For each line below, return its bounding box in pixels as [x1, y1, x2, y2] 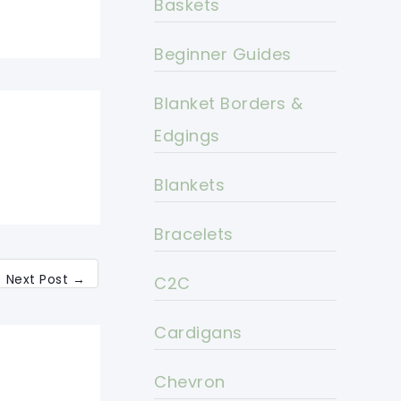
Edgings [154, 124, 220, 148]
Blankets [154, 174, 225, 197]
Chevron [154, 371, 226, 394]
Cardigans [154, 321, 243, 345]
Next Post [5, 270, 73, 289]
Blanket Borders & [154, 92, 303, 115]
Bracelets [154, 223, 234, 246]
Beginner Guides [154, 43, 292, 66]
